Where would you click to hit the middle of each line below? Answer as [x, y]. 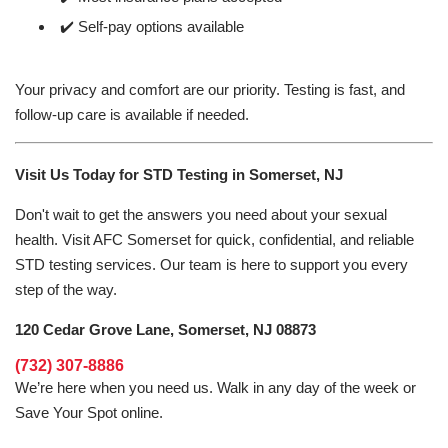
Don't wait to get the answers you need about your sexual [201, 214]
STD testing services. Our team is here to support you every [211, 264]
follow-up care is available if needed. [132, 114]
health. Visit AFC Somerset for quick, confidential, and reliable [214, 239]
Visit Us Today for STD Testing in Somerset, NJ [179, 174]
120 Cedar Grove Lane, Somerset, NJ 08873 [165, 329]
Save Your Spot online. [89, 412]
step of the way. [66, 289]
